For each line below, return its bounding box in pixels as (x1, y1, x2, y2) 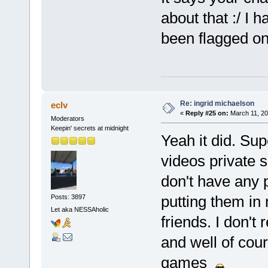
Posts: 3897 (50, 193, 86, 200)
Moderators (50, 115, 84, 123)
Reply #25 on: (185, 109, 229, 117)
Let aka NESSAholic (50, 206, 109, 214)
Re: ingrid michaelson (179, 99, 254, 108)
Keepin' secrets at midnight (50, 124, 129, 132)
